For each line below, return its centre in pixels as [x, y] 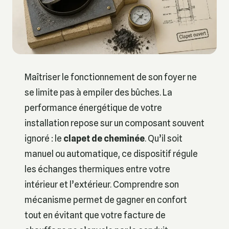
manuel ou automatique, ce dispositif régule [111, 153]
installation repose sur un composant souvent [114, 123]
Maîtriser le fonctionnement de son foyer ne [111, 77]
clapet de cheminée [104, 138]
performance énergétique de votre [93, 107]
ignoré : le [44, 138]
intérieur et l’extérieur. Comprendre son [102, 184]
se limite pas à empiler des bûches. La [98, 92]
